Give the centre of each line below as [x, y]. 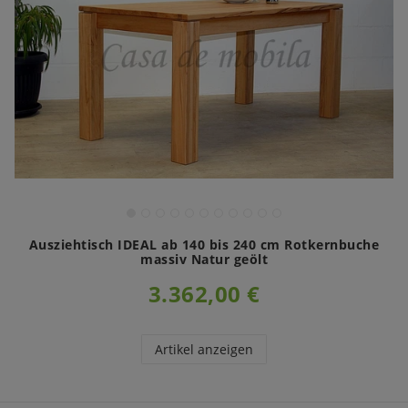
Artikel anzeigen [204, 349]
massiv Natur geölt [204, 259]
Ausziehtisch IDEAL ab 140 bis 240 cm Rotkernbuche [204, 244]
